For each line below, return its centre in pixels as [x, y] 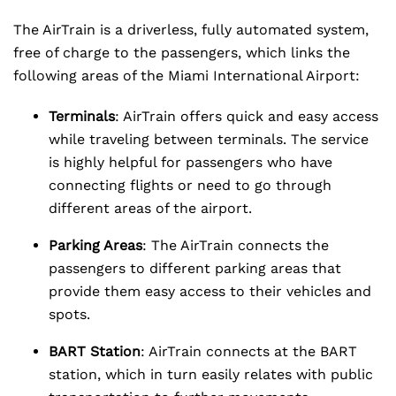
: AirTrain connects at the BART [249, 351]
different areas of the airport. [150, 208]
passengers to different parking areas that [195, 268]
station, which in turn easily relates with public [211, 374]
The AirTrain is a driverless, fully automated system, [191, 30]
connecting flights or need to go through [190, 185]
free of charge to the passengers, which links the [182, 53]
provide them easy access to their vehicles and [210, 291]
